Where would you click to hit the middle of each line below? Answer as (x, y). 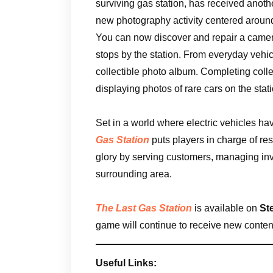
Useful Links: (126, 263)
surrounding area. (134, 174)
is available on (226, 208)
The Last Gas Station (144, 208)
